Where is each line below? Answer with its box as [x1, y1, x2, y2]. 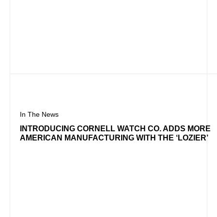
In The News [20, 110, 59, 118]
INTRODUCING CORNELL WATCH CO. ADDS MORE [20, 124, 211, 133]
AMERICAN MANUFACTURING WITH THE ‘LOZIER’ [20, 133, 208, 142]
